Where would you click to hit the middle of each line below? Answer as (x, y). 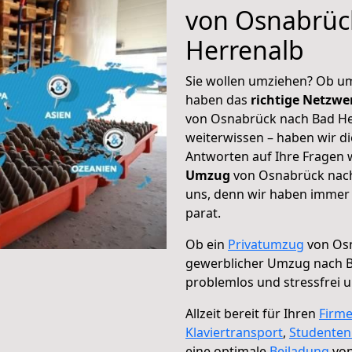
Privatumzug (266, 244)
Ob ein (207, 244)
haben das (218, 100)
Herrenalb (245, 50)
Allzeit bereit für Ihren (252, 313)
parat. (203, 213)
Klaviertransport (234, 332)
